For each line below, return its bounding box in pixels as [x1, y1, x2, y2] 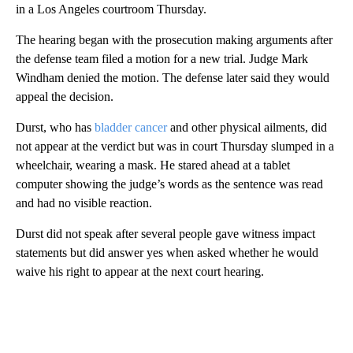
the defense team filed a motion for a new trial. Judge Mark [16, 51, 308, 65]
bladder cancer [95, 120, 167, 134]
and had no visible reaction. [16, 195, 152, 210]
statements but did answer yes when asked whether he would [16, 245, 318, 259]
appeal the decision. [16, 89, 113, 103]
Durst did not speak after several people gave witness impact [16, 226, 315, 240]
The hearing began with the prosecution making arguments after [16, 32, 333, 46]
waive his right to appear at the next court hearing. [16, 264, 264, 278]
